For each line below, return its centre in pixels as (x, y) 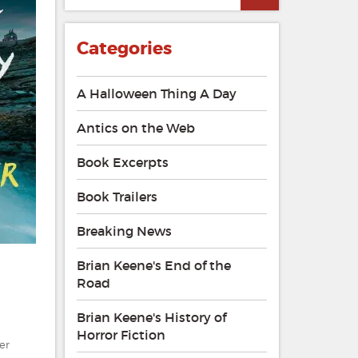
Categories (124, 49)
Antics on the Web (135, 128)
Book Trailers (117, 197)
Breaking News (124, 231)
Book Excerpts (122, 163)
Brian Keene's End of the (153, 266)
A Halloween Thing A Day (156, 94)
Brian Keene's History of (151, 318)
